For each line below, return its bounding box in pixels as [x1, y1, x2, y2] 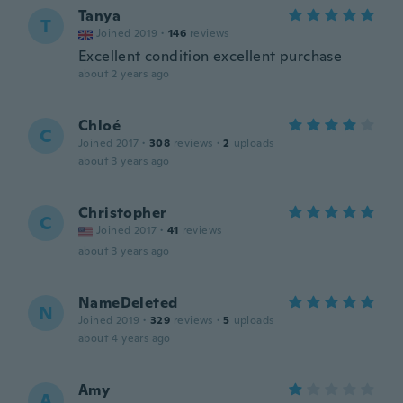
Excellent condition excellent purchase [78, 47, 343, 66]
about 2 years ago [78, 67, 170, 81]
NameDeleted [78, 293, 178, 312]
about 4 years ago [78, 331, 171, 345]
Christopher [78, 203, 167, 222]
